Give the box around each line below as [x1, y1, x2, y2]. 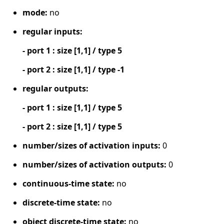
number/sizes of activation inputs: [22, 140, 160, 151]
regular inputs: [22, 26, 82, 37]
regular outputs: [22, 83, 88, 94]
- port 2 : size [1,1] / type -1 [22, 64, 124, 75]
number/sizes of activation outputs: [22, 159, 166, 170]
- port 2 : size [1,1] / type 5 [22, 121, 122, 132]
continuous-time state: [22, 178, 114, 189]
